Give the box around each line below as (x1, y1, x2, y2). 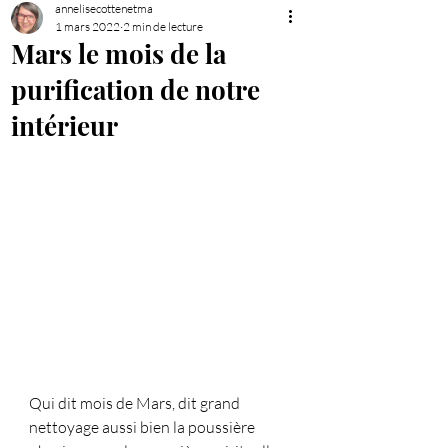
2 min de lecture (123, 19, 203, 34)
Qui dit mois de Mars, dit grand (29, 392, 243, 413)
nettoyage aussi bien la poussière (29, 416, 258, 437)
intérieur (11, 108, 118, 143)
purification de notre (11, 72, 260, 107)
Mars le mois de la (11, 36, 226, 71)
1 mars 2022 (55, 19, 120, 34)
